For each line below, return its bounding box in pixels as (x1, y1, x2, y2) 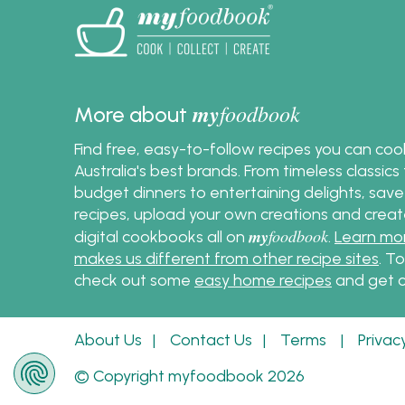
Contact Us (170, 330, 252, 350)
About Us (74, 330, 142, 350)
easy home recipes (194, 270, 332, 290)
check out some (74, 270, 194, 290)
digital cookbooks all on (74, 227, 249, 247)
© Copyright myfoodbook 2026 (74, 366, 305, 386)
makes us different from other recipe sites (74, 249, 379, 268)
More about (74, 101, 193, 127)
